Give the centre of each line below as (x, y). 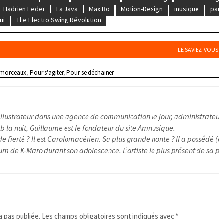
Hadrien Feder (24, 9)
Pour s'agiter (47, 72)
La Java (67, 9)
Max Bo (99, 9)
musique (187, 9)
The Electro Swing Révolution (59, 19)
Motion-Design (142, 9)
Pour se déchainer (90, 72)
